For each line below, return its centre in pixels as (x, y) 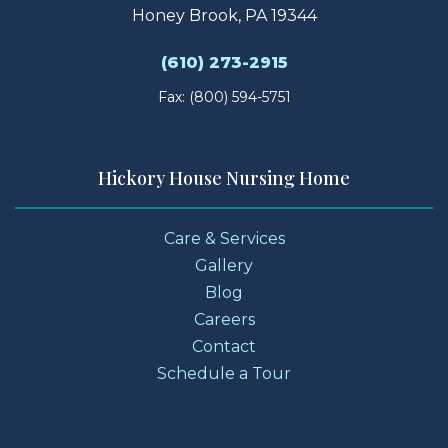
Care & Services (224, 239)
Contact (224, 347)
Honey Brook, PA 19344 (224, 16)
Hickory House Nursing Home (224, 178)
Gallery (224, 266)
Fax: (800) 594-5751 (224, 97)
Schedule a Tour (224, 374)
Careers (224, 320)
